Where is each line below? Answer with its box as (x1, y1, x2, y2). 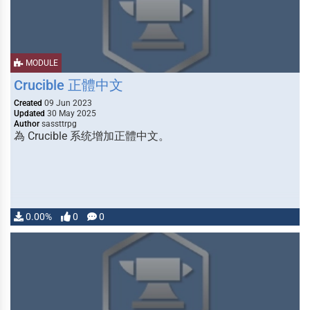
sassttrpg (39, 119, 77, 129)
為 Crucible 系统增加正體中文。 (14, 129, 170, 143)
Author (14, 119, 39, 129)
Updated (14, 109, 45, 118)
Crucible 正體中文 (14, 77, 123, 93)
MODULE (24, 58, 58, 68)
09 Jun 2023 (42, 98, 92, 108)
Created (14, 98, 42, 108)
